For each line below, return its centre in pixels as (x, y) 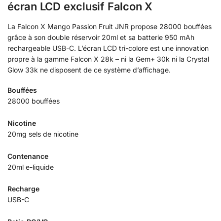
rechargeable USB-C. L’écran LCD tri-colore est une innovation (108, 48)
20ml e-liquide (31, 167)
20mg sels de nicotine (43, 134)
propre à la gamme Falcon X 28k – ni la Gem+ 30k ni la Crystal (108, 59)
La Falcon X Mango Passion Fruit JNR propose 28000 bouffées (110, 26)
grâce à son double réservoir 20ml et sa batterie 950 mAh (101, 37)
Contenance (28, 156)
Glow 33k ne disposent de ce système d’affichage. (89, 70)
